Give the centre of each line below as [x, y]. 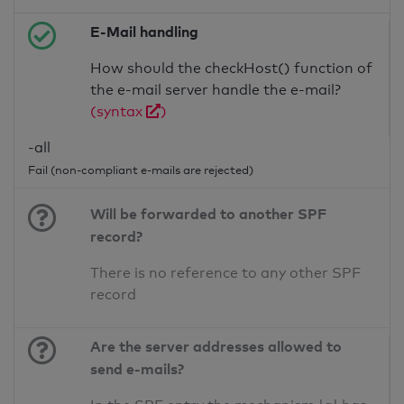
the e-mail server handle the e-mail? [216, 90]
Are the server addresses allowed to [216, 347]
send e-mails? [138, 369]
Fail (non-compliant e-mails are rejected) [141, 170]
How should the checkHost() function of [232, 69]
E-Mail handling [145, 32]
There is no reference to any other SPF [226, 273]
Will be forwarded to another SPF [209, 214]
